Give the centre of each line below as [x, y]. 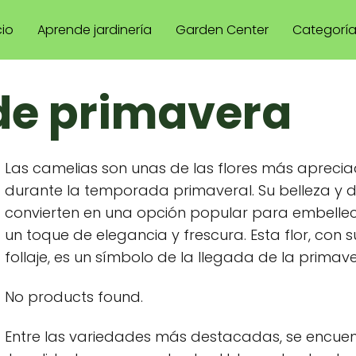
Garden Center [222, 29]
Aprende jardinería [95, 29]
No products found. [74, 297]
